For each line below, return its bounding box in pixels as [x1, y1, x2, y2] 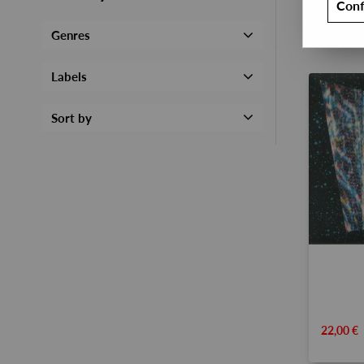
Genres [51, 28, 91, 43]
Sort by [51, 110, 93, 125]
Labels [51, 69, 88, 84]
